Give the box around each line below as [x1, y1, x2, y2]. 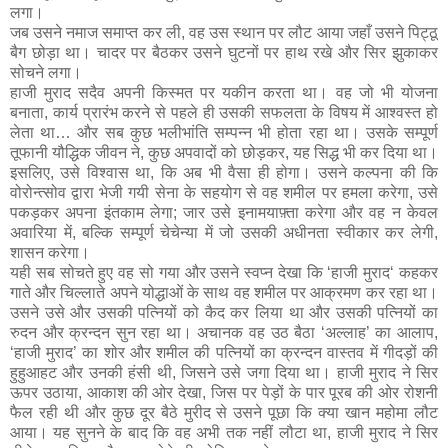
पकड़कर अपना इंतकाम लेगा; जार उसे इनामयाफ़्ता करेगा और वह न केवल [10, 203, 438, 221]
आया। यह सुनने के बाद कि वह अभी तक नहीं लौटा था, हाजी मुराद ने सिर [10, 423, 438, 441]
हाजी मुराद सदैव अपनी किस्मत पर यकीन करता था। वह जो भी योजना [10, 83, 438, 101]
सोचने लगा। [10, 63, 82, 81]
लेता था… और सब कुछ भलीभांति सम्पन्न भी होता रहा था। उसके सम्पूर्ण [10, 123, 438, 141]
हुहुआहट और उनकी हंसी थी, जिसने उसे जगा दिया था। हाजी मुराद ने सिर [10, 363, 438, 381]
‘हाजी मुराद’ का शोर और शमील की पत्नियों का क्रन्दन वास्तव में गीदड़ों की [10, 343, 438, 361]
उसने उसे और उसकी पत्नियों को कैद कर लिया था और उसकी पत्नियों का [10, 303, 438, 321]
